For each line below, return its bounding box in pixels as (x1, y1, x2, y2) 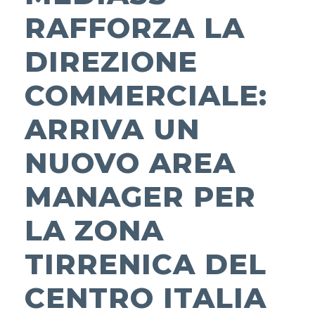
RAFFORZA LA (25, 11, 245, 46)
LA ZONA (25, 213, 164, 248)
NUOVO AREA (25, 146, 236, 181)
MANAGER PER (25, 179, 256, 214)
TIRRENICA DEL (25, 247, 266, 282)
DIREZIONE (25, 44, 198, 79)
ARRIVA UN (25, 112, 200, 147)
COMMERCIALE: (25, 78, 267, 113)
